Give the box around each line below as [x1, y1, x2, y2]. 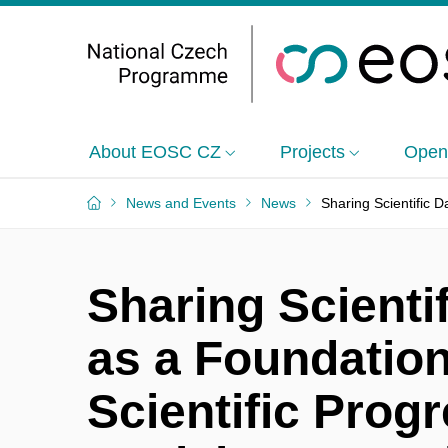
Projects [280, 142, 345, 163]
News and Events [126, 195, 236, 212]
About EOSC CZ [89, 142, 221, 163]
